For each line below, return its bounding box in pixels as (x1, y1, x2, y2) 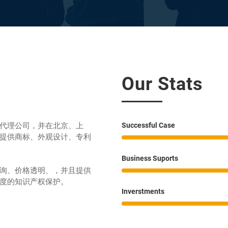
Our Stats (122, 73, 203, 95)
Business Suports (122, 154, 178, 162)
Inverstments (122, 187, 164, 195)
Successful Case (122, 121, 175, 129)
